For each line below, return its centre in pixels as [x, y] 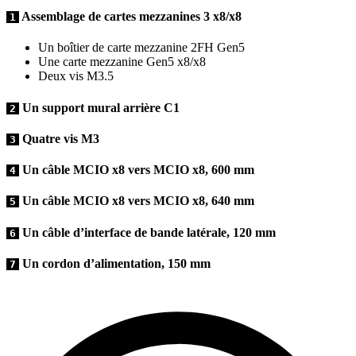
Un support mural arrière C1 [99, 107]
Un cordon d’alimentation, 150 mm [115, 263]
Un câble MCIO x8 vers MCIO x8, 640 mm [137, 201]
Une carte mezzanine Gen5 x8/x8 [122, 62]
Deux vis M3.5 [76, 76]
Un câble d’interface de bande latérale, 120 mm [147, 232]
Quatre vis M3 [59, 138]
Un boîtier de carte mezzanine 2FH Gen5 [141, 48]
